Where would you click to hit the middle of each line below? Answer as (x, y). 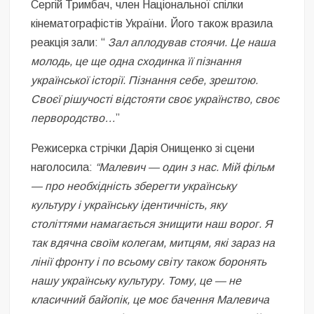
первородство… (74, 118)
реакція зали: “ (70, 42)
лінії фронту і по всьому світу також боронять (149, 261)
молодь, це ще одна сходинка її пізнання (136, 61)
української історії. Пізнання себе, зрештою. (145, 80)
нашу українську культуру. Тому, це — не (136, 280)
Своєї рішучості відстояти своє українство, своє (155, 99)
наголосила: (63, 167)
